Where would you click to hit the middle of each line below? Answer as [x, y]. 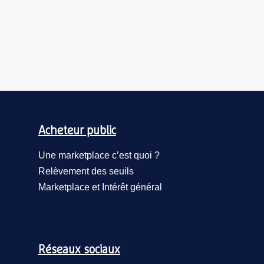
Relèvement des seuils [86, 171]
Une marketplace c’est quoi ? [99, 155]
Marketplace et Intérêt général [100, 187]
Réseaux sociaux [79, 250]
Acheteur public [77, 131]
